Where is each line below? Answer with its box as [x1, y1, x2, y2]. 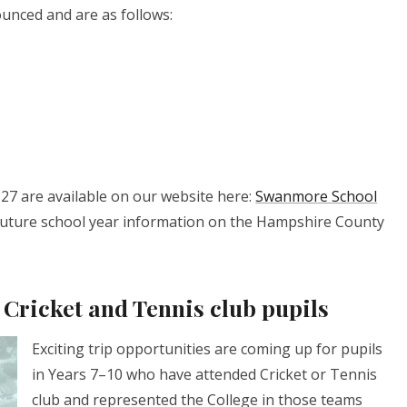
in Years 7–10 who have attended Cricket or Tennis [32, 363, 378, 384]
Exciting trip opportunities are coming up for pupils [32, 338, 383, 359]
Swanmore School [255, 186, 378, 207]
